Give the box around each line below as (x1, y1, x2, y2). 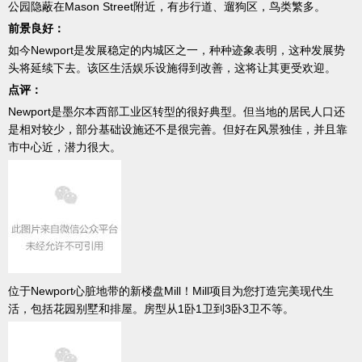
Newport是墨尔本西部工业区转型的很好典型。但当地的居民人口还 (8, 105, 345, 119)
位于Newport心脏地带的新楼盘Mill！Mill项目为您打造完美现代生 (8, 284, 334, 298)
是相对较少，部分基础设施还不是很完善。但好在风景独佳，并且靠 (8, 123, 347, 137)
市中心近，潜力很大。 (8, 141, 121, 154)
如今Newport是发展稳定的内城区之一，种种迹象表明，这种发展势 (8, 44, 345, 57)
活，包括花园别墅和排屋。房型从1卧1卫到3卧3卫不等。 (8, 302, 294, 316)
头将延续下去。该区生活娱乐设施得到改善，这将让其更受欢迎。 (8, 61, 336, 75)
